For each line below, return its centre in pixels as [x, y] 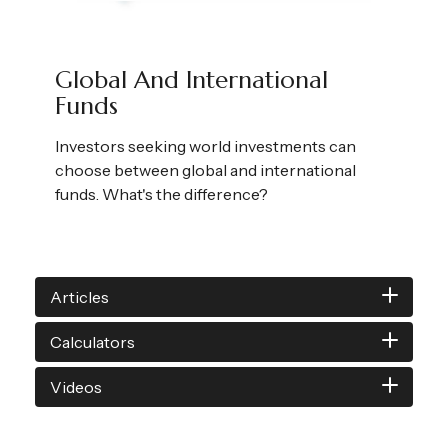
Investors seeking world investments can [205, 145]
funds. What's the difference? [161, 193]
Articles [79, 296]
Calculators [92, 341]
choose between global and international [205, 169]
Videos [76, 386]
